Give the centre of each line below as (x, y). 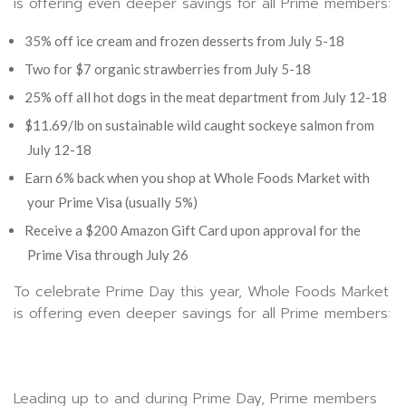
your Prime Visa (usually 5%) (112, 202)
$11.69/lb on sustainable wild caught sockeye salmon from (199, 125)
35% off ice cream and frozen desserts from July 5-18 (184, 40)
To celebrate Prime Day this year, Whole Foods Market (201, 291)
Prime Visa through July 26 (108, 254)
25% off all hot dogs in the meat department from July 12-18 (206, 97)
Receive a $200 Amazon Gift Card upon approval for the (193, 230)
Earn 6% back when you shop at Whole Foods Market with (197, 177)
